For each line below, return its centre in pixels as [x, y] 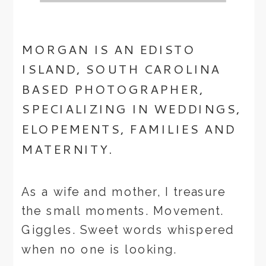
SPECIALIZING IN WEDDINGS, [131, 109]
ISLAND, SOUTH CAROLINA [121, 69]
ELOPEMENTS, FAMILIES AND [129, 129]
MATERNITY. [67, 149]
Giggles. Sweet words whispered [128, 230]
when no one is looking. [102, 249]
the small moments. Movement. [123, 211]
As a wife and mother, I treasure [124, 192]
